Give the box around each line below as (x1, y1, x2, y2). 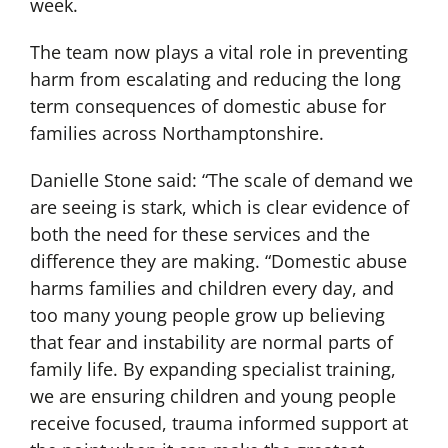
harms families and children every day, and (29, 276, 394, 301)
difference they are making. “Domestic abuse (29, 249, 407, 274)
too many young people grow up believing (29, 303, 385, 328)
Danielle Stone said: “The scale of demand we (29, 168, 413, 193)
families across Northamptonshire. (29, 121, 324, 146)
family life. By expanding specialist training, (29, 357, 396, 382)
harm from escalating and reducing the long (29, 67, 401, 92)
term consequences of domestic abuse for (29, 94, 386, 119)
